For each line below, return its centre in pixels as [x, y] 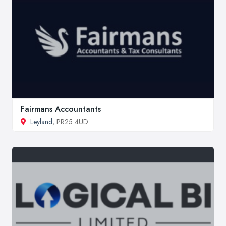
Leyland [41, 122]
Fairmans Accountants [61, 109]
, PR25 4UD [70, 122]
